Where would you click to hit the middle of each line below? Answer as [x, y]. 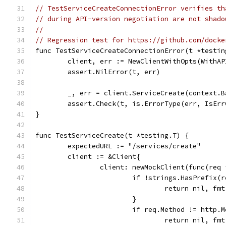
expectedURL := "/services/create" [134, 146]
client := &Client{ [104, 157]
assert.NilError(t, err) [114, 72]
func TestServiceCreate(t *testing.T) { [112, 135]
